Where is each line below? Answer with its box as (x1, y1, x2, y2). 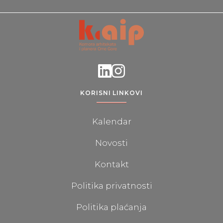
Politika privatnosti (71, 181, 152, 191)
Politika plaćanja (76, 202, 147, 213)
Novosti (95, 138, 128, 148)
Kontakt (94, 159, 129, 170)
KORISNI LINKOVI (80, 89, 143, 97)
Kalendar (92, 116, 131, 127)
